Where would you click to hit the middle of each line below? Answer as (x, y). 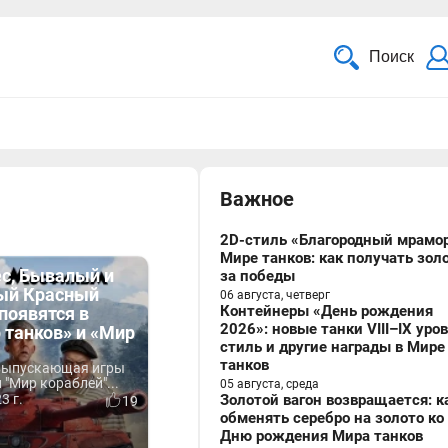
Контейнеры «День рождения (326, 311)
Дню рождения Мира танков (321, 436)
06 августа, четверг (275, 295)
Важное (257, 199)
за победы (257, 276)
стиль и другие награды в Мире (332, 347)
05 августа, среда (269, 384)
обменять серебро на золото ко (332, 418)
